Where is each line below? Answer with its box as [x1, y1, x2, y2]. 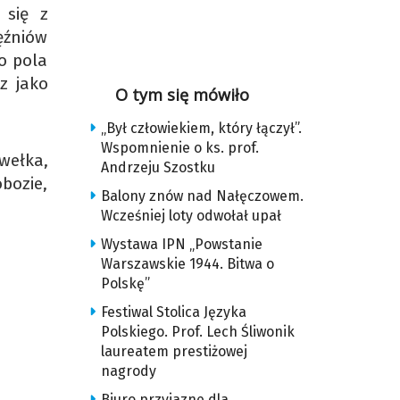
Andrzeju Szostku [100, 159, 215, 176]
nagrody [100, 362, 156, 379]
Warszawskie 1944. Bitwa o [100, 255, 274, 272]
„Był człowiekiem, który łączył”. [100, 120, 302, 137]
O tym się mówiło [115, 84, 249, 105]
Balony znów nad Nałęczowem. [100, 187, 304, 204]
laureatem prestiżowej [100, 343, 247, 360]
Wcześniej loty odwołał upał [100, 207, 281, 224]
